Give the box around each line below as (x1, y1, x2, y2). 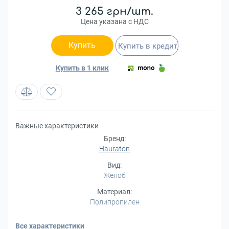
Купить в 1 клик (55, 64, 109, 72)
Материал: (97, 188, 132, 196)
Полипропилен (89, 198, 140, 206)
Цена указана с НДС (80, 17, 149, 26)
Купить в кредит (118, 41, 177, 51)
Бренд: (103, 134, 126, 143)
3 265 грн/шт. (76, 6, 153, 17)
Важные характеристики (15, 122, 99, 130)
